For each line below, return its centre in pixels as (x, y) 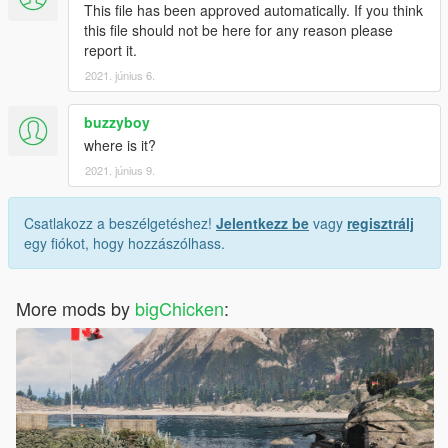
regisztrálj (380, 222)
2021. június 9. (120, 169)
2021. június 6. (120, 74)
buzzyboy (117, 121)
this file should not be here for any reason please (238, 29)
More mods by (75, 307)
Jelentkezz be (262, 222)
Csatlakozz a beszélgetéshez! (120, 222)
